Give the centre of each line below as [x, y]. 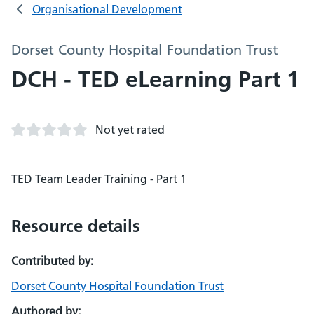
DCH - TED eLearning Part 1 [155, 79]
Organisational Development [107, 9]
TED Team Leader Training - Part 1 [99, 179]
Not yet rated [130, 130]
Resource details [76, 226]
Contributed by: [52, 261]
